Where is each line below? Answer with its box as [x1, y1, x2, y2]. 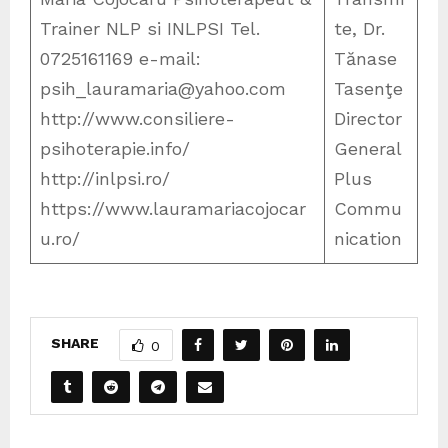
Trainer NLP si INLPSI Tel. [40, 17, 260, 39]
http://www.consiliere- [40, 107, 235, 129]
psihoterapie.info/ [40, 137, 190, 159]
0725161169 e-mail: [40, 47, 201, 69]
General [334, 137, 402, 159]
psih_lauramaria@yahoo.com [40, 77, 286, 99]
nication [334, 227, 402, 249]
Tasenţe [334, 77, 403, 99]
